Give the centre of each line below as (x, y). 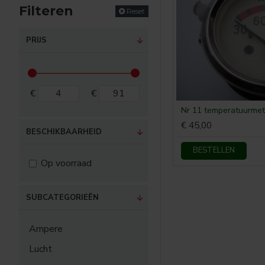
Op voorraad (66, 163)
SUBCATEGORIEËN (62, 198)
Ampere (46, 229)
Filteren (46, 11)
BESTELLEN (214, 151)
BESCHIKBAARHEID (64, 132)
